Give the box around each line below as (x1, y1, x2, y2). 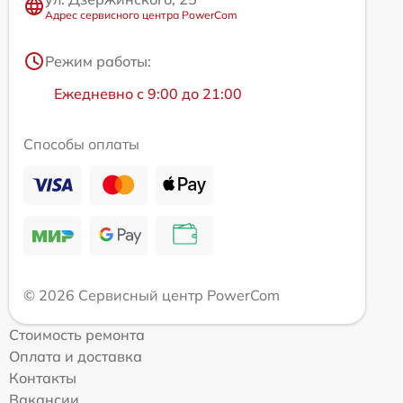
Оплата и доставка (9, 347, 142, 365)
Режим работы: (45, 52, 151, 70)
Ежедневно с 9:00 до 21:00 (54, 85, 242, 103)
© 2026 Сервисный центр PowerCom (23, 286, 280, 304)
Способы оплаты (23, 135, 139, 153)
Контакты (9, 369, 76, 387)
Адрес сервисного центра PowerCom (45, 8, 237, 22)
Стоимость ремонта (9, 326, 145, 344)
